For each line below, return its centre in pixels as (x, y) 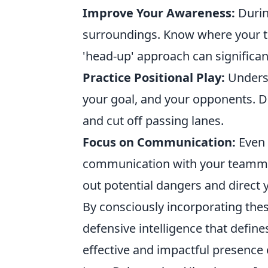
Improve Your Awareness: (159, 13)
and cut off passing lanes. (153, 121)
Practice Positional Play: (154, 77)
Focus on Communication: (159, 142)
